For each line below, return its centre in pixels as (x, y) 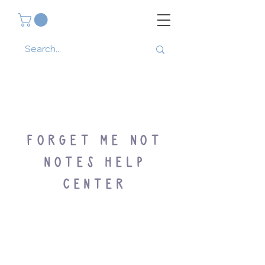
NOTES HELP (95, 164)
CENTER (95, 185)
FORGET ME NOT (95, 142)
